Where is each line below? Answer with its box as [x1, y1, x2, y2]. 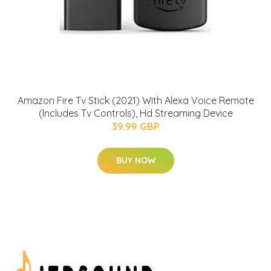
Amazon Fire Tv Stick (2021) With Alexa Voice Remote [17, 94, 254, 106]
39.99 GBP [111, 120, 160, 132]
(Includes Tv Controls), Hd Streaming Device [38, 106, 233, 119]
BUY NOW [116, 154, 155, 166]
